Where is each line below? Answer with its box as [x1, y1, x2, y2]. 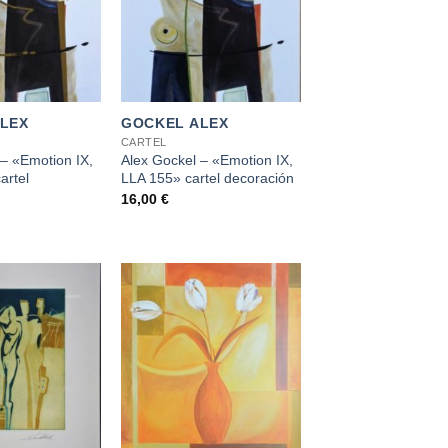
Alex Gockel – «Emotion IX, [120, 152, 293, 169]
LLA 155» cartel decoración [120, 170, 294, 187]
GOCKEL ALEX [120, 115, 229, 132]
